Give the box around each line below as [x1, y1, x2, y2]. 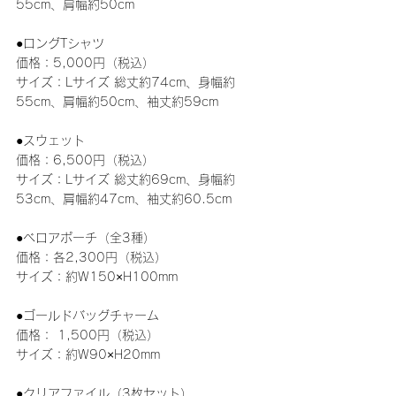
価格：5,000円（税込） [16, 57, 155, 70]
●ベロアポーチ [16, 232, 97, 245]
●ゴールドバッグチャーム [16, 309, 159, 323]
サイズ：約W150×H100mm [16, 270, 178, 284]
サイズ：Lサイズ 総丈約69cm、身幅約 [16, 173, 235, 187]
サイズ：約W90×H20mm [16, 348, 160, 362]
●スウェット [16, 134, 85, 148]
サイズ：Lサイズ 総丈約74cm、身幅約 [16, 76, 235, 89]
